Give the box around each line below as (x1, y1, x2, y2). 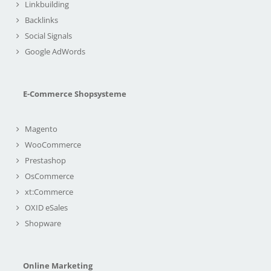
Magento (25, 123, 57, 134)
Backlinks (25, 14, 58, 25)
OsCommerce (25, 170, 74, 181)
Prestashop (25, 154, 66, 166)
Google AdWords (25, 45, 85, 57)
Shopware (25, 217, 61, 229)
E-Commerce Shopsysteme (23, 88, 126, 99)
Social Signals (25, 30, 72, 41)
